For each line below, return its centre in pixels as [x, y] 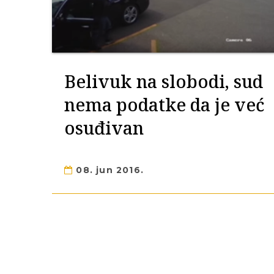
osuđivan [104, 128]
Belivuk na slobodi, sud [164, 81]
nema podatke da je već [164, 104]
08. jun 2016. [109, 170]
